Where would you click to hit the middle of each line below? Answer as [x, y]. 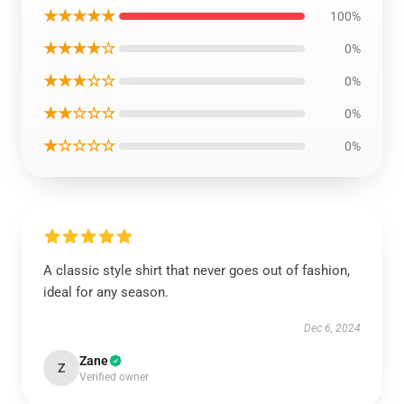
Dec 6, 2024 [332, 328]
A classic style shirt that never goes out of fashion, [197, 271]
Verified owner [114, 377]
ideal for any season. [106, 292]
